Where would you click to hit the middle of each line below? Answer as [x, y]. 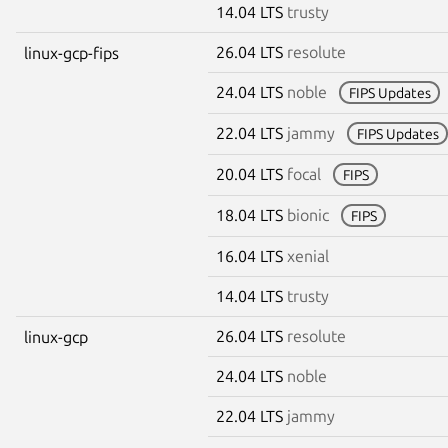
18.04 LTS [251, 214]
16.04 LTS [251, 255]
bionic [308, 214]
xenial [308, 255]
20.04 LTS [251, 173]
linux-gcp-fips [71, 52]
